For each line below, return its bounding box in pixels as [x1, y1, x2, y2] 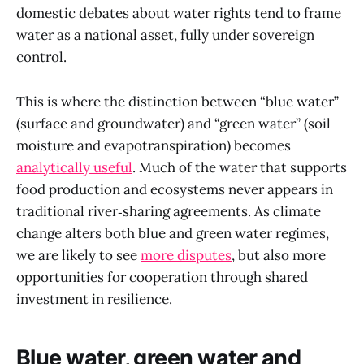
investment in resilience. [16, 289, 172, 308]
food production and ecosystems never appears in [16, 180, 333, 198]
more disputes [141, 245, 232, 264]
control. [16, 48, 67, 67]
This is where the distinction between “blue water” [16, 92, 339, 110]
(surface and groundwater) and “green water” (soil [16, 114, 331, 132]
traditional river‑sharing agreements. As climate [16, 201, 321, 220]
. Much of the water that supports [132, 158, 347, 176]
